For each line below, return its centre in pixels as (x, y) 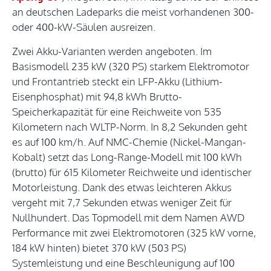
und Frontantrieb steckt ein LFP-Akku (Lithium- (117, 82)
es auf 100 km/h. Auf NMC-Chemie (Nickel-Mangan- (129, 142)
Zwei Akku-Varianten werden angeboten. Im (112, 51)
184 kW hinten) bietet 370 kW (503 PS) (99, 248)
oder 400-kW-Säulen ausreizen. (84, 27)
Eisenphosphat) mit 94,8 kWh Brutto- (97, 97)
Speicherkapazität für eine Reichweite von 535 (117, 112)
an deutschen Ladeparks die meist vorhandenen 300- (133, 12)
